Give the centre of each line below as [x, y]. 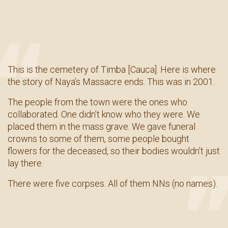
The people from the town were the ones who [97, 102]
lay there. [25, 163]
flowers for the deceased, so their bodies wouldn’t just [114, 151]
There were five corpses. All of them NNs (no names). [112, 183]
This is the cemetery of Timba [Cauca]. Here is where [112, 69]
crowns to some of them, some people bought [98, 138]
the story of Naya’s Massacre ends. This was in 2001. [111, 81]
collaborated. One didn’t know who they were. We [104, 114]
